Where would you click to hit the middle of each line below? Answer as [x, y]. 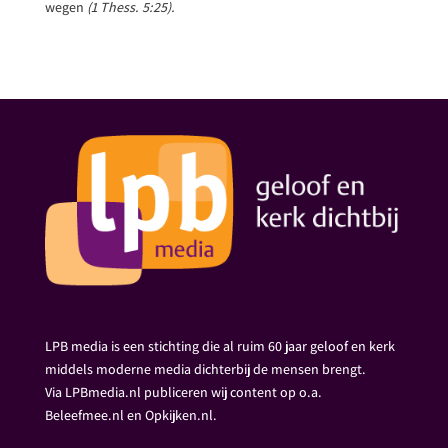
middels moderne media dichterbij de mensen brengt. [205, 368]
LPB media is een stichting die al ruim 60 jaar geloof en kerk [219, 345]
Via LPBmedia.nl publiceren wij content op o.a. [183, 391]
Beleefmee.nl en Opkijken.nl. [130, 414]
